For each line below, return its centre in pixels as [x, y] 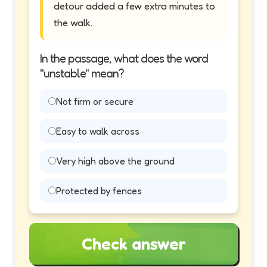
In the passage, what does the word [124, 58]
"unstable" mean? [82, 73]
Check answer [133, 243]
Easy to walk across [98, 131]
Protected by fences [99, 190]
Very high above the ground [115, 161]
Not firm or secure [95, 101]
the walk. [73, 22]
